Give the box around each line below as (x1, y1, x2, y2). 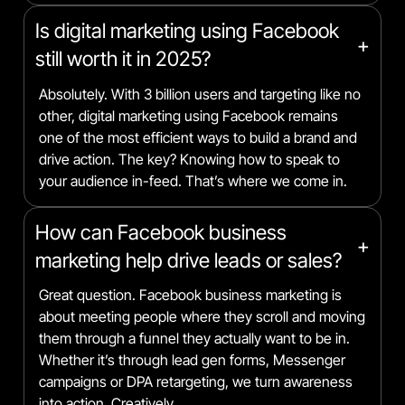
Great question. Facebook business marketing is (39, 285, 343, 304)
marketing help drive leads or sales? (34, 247, 342, 272)
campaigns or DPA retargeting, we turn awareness (39, 372, 353, 391)
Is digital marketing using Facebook (34, 18, 339, 43)
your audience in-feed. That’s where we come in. (39, 171, 348, 190)
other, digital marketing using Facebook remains (39, 106, 339, 125)
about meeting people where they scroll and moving (39, 306, 366, 325)
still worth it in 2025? (34, 46, 211, 71)
